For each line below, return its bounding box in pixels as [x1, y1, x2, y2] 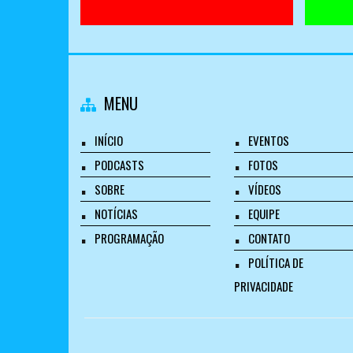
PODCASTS [95, 156, 144, 173]
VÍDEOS [248, 180, 281, 198]
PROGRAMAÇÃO [95, 229, 164, 247]
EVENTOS [248, 132, 289, 149]
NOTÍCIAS [95, 205, 138, 222]
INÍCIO [95, 132, 123, 149]
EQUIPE [248, 205, 280, 222]
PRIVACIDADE [234, 277, 293, 295]
